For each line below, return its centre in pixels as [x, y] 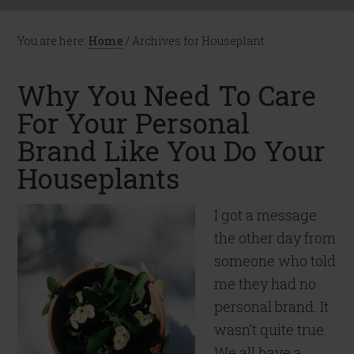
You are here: [53, 41]
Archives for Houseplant [197, 41]
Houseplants [99, 178]
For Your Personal [134, 122]
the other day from [275, 238]
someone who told [275, 261]
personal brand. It [272, 307]
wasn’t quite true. [271, 330]
